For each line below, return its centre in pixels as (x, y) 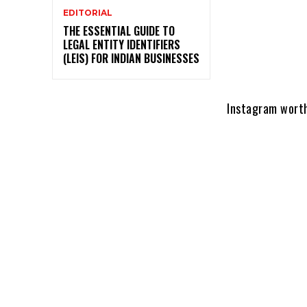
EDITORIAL (88, 12)
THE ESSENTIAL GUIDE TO (119, 30)
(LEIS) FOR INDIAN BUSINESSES (131, 58)
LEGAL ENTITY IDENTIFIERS (122, 44)
